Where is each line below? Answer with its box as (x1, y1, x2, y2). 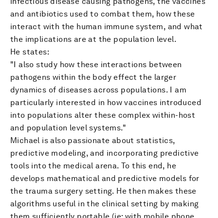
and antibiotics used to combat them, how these (10, 9, 195, 18)
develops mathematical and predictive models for (10, 173, 200, 183)
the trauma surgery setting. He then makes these (10, 186, 197, 196)
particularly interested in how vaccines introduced (10, 97, 201, 107)
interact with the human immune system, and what (10, 21, 203, 31)
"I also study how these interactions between (10, 59, 182, 69)
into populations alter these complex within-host (10, 110, 196, 120)
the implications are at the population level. (10, 34, 177, 44)
